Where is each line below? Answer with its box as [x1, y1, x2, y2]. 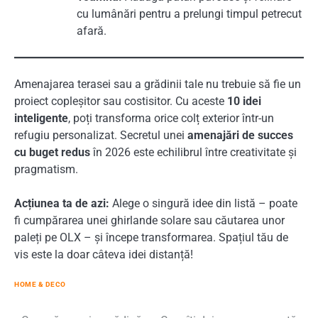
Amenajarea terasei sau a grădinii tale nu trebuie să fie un [14, 77, 301, 91]
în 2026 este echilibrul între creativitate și [90, 145, 297, 159]
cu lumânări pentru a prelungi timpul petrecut [77, 6, 302, 21]
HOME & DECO [14, 280, 66, 288]
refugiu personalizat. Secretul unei [14, 128, 187, 142]
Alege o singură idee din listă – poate [109, 196, 297, 210]
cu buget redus [14, 145, 90, 159]
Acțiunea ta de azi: [14, 196, 109, 210]
